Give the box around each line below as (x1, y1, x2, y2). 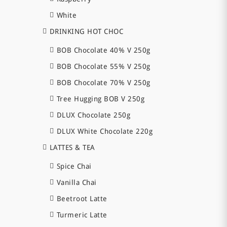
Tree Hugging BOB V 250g (56, 95, 144, 103)
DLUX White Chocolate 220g (56, 127, 153, 136)
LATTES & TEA (49, 143, 95, 152)
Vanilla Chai (56, 178, 97, 187)
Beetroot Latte (56, 195, 107, 203)
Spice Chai (56, 162, 92, 171)
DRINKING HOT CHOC (49, 27, 123, 36)
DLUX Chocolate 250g (56, 111, 130, 120)
